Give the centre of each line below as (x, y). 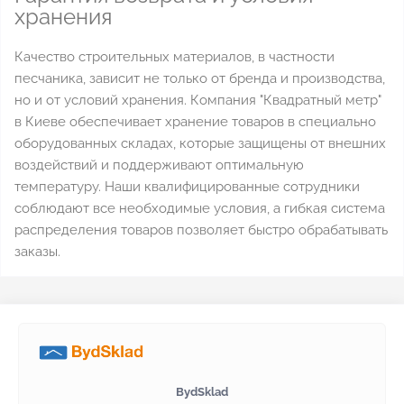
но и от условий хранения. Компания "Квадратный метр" (198, 100)
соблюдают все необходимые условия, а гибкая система (200, 208)
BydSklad (202, 392)
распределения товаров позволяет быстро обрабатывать (201, 230)
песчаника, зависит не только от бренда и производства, (200, 78)
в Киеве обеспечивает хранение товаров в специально (195, 122)
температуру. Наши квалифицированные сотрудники (187, 187)
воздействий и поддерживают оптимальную (159, 165)
